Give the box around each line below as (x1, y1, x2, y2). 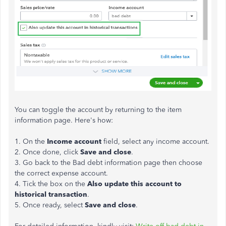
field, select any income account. (101, 137, 209, 146)
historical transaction (15, 190, 87, 199)
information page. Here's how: (15, 116, 113, 125)
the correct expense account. (15, 169, 108, 178)
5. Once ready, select (15, 201, 85, 210)
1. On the (15, 137, 47, 146)
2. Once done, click (15, 148, 80, 157)
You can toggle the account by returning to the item (15, 105, 182, 115)
